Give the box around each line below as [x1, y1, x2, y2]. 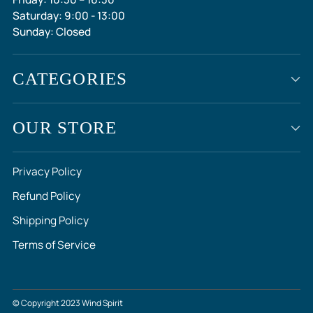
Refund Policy [13, 189, 80, 203]
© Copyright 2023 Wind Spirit [13, 297, 123, 309]
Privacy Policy [13, 164, 82, 179]
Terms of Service [13, 238, 96, 252]
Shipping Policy [13, 213, 89, 228]
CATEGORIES [13, 69, 128, 88]
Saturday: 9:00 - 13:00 [13, 8, 125, 23]
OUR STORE [13, 118, 117, 137]
